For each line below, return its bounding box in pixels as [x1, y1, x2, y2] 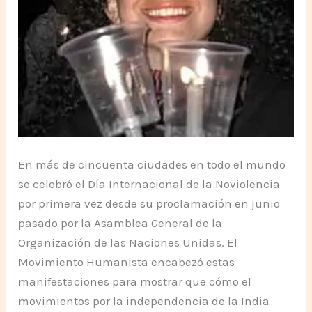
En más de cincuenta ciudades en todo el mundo [18, 157, 286, 172]
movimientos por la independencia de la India [18, 294, 270, 309]
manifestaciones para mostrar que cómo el [18, 274, 252, 289]
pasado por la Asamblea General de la [18, 216, 223, 231]
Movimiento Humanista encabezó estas [18, 255, 235, 270]
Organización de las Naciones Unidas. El [18, 235, 238, 250]
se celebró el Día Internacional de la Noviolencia [18, 177, 281, 192]
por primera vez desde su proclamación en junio [18, 196, 281, 211]
